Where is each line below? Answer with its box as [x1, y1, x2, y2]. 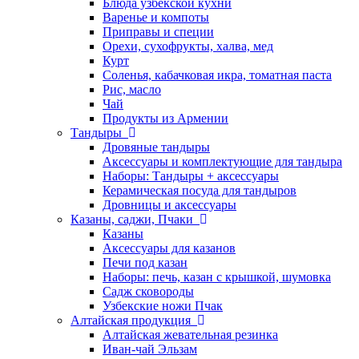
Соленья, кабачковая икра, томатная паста [103, 68, 332, 82]
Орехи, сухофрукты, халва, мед [103, 39, 273, 53]
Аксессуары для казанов [103, 241, 236, 255]
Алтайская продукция [71, 313, 197, 327]
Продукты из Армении [103, 111, 228, 125]
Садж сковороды [103, 284, 194, 298]
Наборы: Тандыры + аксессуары [103, 169, 279, 183]
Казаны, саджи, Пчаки [71, 212, 200, 226]
